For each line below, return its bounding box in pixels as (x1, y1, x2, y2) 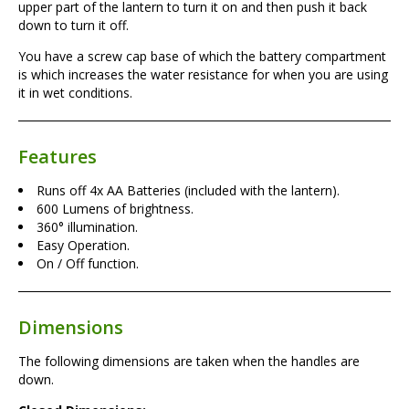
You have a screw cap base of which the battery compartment (18, 47, 386, 65)
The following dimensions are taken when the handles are (18, 351, 360, 370)
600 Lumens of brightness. (37, 199, 194, 217)
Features (18, 143, 97, 169)
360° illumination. (37, 217, 138, 236)
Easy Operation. (37, 236, 130, 254)
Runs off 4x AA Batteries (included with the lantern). (37, 181, 340, 199)
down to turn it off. (18, 16, 129, 34)
